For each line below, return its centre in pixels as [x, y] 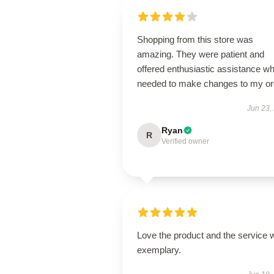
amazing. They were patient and [201, 54]
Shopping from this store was [195, 39]
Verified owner [185, 141]
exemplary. [159, 250]
